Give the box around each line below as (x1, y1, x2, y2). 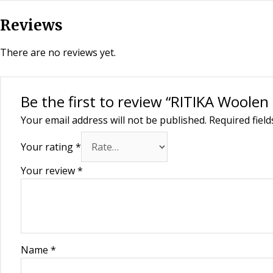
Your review (21, 163, 77, 177)
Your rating (21, 140, 76, 154)
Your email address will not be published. (21, 113, 207, 127)
